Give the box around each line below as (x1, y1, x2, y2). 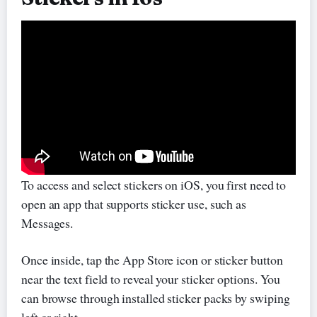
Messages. (21, 214, 74, 231)
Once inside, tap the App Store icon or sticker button (21, 250, 283, 268)
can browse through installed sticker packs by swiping (21, 289, 290, 306)
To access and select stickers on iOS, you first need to (21, 175, 287, 193)
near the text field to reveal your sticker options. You (21, 270, 281, 287)
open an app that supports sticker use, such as (21, 195, 247, 212)
